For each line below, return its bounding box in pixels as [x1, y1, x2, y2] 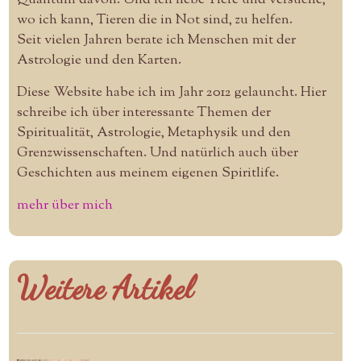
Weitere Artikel [16, 268, 193, 307]
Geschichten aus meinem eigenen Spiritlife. [16, 163, 279, 183]
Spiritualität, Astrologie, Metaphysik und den [16, 122, 291, 143]
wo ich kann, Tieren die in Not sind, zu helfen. [16, 10, 293, 30]
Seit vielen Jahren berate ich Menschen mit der [16, 30, 296, 50]
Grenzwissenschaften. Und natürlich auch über [16, 143, 298, 163]
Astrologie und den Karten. [16, 50, 181, 70]
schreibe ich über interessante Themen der [16, 102, 271, 122]
